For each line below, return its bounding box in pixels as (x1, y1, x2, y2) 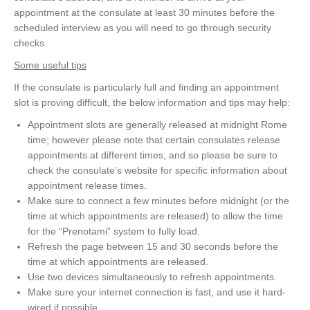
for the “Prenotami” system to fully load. (28, 226, 200, 237)
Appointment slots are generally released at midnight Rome (28, 119, 287, 131)
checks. (14, 37, 47, 49)
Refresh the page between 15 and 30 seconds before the (28, 241, 278, 253)
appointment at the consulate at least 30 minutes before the (14, 7, 275, 19)
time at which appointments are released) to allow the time (28, 210, 283, 222)
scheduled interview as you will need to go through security (14, 22, 271, 34)
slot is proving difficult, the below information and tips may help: (14, 97, 290, 109)
